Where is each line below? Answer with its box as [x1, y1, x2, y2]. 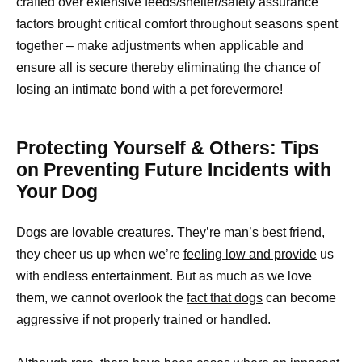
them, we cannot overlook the [16, 291, 187, 305]
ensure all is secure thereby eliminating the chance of [16, 61, 320, 75]
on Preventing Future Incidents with [16, 159, 331, 181]
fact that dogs [187, 291, 263, 305]
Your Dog [16, 181, 98, 203]
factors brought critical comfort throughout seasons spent [16, 17, 338, 32]
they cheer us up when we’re [16, 247, 183, 262]
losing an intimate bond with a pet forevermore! [16, 82, 283, 97]
